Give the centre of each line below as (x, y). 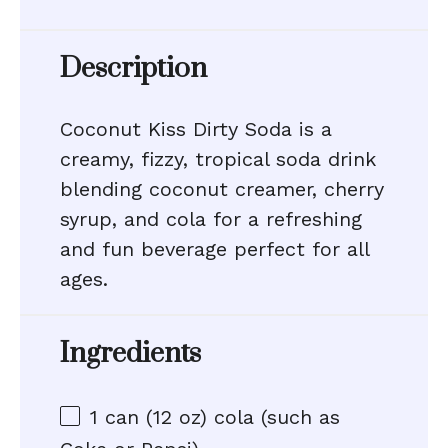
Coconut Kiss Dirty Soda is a (196, 129)
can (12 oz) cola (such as (219, 417)
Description (133, 68)
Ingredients (130, 353)
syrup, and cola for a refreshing (211, 219)
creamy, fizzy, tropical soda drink (218, 159)
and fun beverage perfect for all (214, 249)
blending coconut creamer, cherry (222, 189)
